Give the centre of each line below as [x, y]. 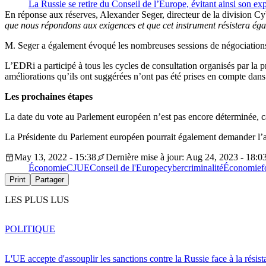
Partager [50, 180]
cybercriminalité [193, 168]
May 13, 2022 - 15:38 [55, 157]
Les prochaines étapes [49, 97]
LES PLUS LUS [37, 200]
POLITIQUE [30, 229]
